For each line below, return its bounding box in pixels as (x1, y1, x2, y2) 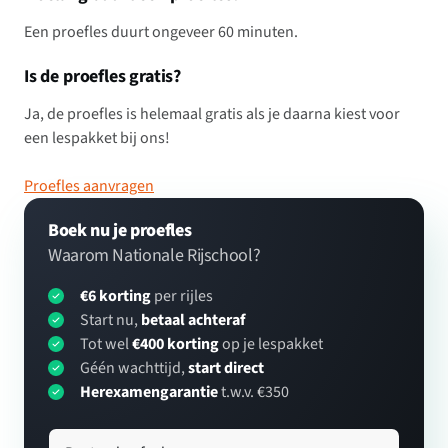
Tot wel (80, 333, 132, 356)
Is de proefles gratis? (24, 64, 182, 90)
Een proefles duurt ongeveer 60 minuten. (24, 21, 298, 44)
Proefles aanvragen (24, 175, 154, 198)
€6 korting (80, 285, 151, 308)
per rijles (151, 285, 213, 308)
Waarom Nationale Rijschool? (48, 243, 261, 269)
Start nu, (80, 309, 141, 332)
